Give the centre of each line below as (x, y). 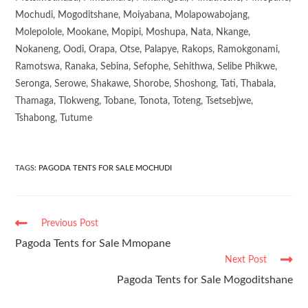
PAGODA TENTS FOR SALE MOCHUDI (106, 168)
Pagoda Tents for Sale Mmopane (93, 243)
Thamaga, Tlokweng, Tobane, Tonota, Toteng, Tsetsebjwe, (134, 101)
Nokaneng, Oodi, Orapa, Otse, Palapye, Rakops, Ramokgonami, (148, 49)
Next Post (245, 260)
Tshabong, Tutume (54, 118)
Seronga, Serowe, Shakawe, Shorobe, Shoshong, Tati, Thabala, (146, 84)
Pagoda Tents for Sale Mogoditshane (205, 279)
